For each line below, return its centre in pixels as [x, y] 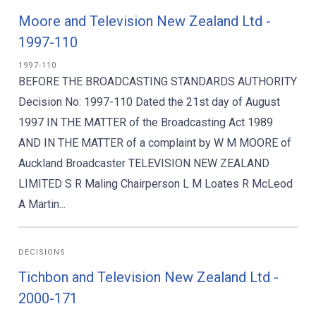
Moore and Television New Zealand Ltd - [145, 21]
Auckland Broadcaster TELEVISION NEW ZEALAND [144, 163]
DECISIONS [42, 252]
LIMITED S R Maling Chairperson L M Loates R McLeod [156, 184]
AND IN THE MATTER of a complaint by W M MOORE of [155, 143]
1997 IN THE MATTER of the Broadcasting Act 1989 [146, 122]
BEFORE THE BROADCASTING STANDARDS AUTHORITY [158, 81]
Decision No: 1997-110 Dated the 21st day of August [149, 102]
